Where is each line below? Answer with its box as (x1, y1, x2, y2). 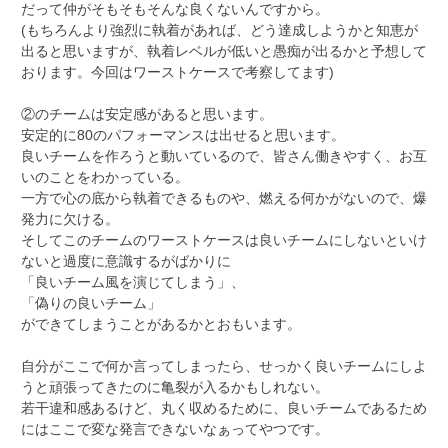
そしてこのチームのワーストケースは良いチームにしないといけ (21, 231, 427, 248)
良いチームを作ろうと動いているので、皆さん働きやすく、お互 (21, 147, 427, 164)
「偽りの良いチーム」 (21, 294, 161, 311)
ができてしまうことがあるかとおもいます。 (21, 315, 301, 332)
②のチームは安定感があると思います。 (21, 105, 273, 122)
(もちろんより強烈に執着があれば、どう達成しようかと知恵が (21, 21, 418, 38)
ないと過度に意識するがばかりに (21, 252, 231, 269)
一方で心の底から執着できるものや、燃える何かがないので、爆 (21, 189, 427, 206)
